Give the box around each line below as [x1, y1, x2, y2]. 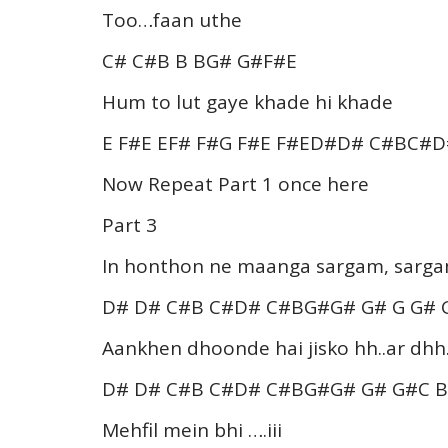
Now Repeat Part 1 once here [102, 170, 369, 197]
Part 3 [102, 211, 157, 238]
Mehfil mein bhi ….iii [102, 416, 282, 443]
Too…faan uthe [102, 6, 242, 33]
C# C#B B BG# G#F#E [102, 47, 297, 74]
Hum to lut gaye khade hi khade [102, 88, 393, 115]
